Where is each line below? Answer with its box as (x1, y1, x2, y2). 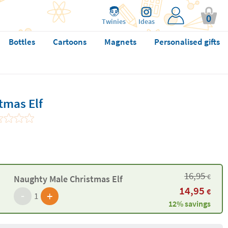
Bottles (8, 36, 35, 47)
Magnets (104, 36, 136, 47)
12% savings (168, 198, 211, 209)
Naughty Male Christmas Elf (13, 173, 123, 185)
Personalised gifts (154, 36, 220, 47)
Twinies (102, 17, 126, 26)
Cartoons (52, 36, 87, 47)
